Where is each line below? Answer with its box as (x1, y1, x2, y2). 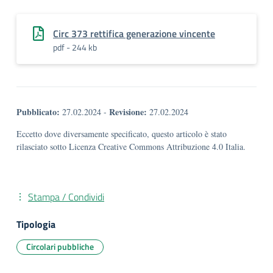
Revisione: (109, 105, 147, 118)
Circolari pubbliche (26, 240, 94, 253)
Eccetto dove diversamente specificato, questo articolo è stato (16, 128, 227, 140)
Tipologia (16, 217, 55, 232)
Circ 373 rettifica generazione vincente (53, 26, 215, 41)
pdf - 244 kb (53, 41, 97, 54)
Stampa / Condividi (28, 190, 104, 204)
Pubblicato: (16, 105, 60, 118)
